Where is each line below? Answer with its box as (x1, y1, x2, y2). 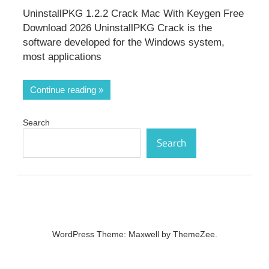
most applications (23, 51, 101, 63)
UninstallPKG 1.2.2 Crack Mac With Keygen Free (23, 8, 244, 20)
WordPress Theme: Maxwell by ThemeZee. (52, 229, 217, 240)
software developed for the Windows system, (23, 37, 225, 49)
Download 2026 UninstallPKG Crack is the (23, 22, 212, 34)
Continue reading (30, 84, 96, 95)
